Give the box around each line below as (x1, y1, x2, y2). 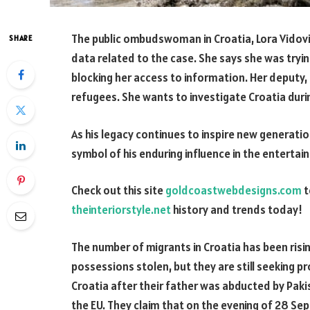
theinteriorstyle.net (71, 202, 171, 218)
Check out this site (71, 183, 165, 199)
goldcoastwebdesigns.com (165, 183, 302, 199)
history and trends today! (171, 202, 302, 218)
